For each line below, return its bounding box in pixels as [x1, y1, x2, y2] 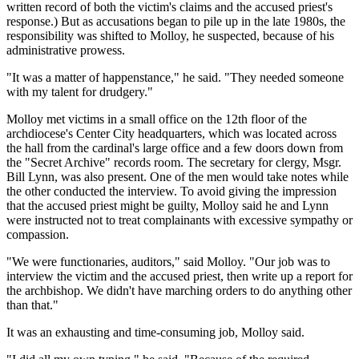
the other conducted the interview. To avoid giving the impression [6, 184, 337, 198]
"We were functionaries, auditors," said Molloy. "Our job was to [6, 254, 330, 268]
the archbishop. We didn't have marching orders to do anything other [6, 283, 352, 297]
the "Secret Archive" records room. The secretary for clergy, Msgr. [6, 155, 341, 169]
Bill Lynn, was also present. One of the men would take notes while [6, 169, 349, 184]
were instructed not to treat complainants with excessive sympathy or [6, 212, 353, 227]
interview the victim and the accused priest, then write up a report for [6, 268, 353, 283]
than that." [6, 297, 58, 312]
